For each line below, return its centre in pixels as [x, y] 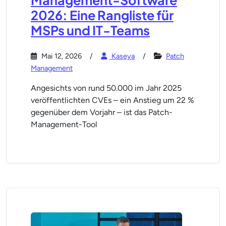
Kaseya [122, 56]
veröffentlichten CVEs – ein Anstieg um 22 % [112, 100]
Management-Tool [64, 124]
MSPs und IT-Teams [90, 30]
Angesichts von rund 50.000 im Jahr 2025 [106, 88]
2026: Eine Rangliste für [102, 15]
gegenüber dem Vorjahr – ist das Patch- [102, 112]
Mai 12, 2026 [61, 56]
